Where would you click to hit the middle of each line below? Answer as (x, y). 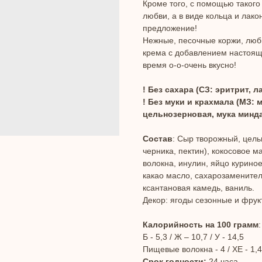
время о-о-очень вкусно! (189, 65)
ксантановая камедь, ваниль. (199, 188)
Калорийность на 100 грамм (201, 225)
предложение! (170, 28)
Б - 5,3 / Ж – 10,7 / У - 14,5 (193, 237)
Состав (158, 139)
